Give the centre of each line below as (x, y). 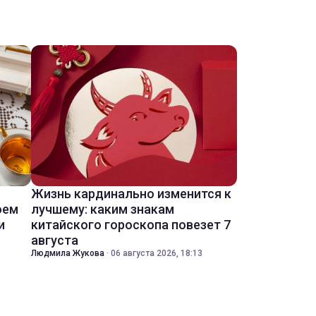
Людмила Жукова (68, 253)
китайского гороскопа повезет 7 (131, 225)
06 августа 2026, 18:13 (157, 253)
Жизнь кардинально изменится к (131, 194)
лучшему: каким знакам (103, 209)
